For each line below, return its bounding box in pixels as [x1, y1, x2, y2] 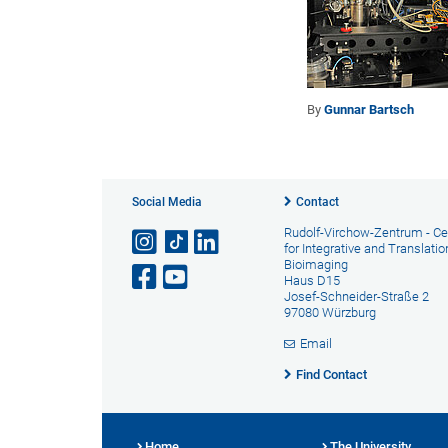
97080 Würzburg [283, 304, 376, 320]
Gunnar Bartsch [324, 101, 415, 117]
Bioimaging [283, 256, 348, 272]
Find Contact [295, 366, 367, 382]
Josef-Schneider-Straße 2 [283, 288, 429, 304]
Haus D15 [283, 272, 340, 288]
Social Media [132, 194, 202, 209]
